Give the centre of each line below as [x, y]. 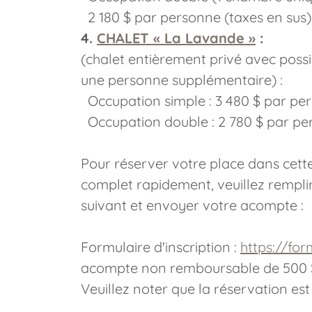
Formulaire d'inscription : [161, 247]
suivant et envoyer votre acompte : [192, 205]
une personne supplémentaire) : [184, 80]
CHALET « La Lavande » [176, 38]
